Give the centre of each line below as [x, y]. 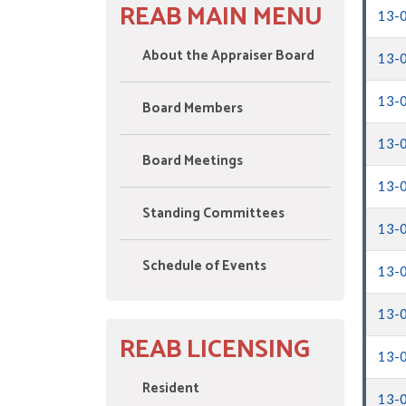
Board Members [193, 108]
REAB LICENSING [215, 349]
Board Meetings [193, 160]
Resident [171, 388]
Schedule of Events [204, 266]
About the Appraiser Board [228, 55]
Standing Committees [213, 213]
